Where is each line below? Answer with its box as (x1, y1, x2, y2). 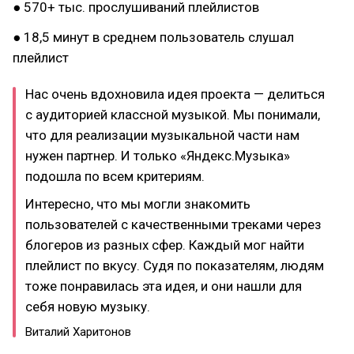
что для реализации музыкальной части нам (25, 127, 299, 143)
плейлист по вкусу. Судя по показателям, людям (25, 257, 324, 273)
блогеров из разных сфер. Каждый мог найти (25, 236, 304, 253)
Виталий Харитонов (25, 324, 131, 339)
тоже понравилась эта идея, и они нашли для (25, 277, 302, 294)
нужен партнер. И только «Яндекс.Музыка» (25, 148, 290, 164)
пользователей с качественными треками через (25, 216, 322, 232)
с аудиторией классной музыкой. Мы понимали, (25, 107, 320, 122)
